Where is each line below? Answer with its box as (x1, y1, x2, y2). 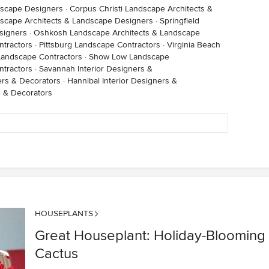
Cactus (35, 245, 78, 262)
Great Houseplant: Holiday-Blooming (35, 227, 265, 244)
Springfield (160, 16, 199, 26)
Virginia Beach (167, 40, 220, 50)
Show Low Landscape (89, 52, 169, 62)
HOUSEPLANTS (35, 208, 93, 219)
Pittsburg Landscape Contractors (39, 40, 160, 50)
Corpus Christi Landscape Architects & (70, 4, 213, 14)
